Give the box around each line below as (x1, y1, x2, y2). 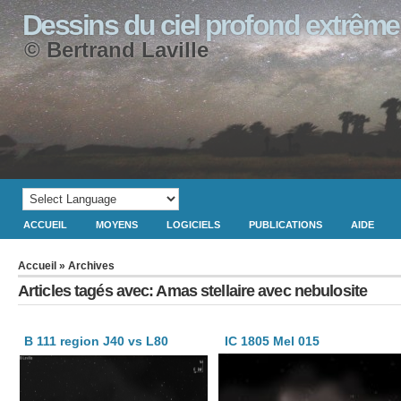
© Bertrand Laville (24, 38, 209, 62)
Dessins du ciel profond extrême (22, 9, 399, 41)
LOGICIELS (166, 219, 220, 230)
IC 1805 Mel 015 (225, 334, 320, 348)
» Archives (56, 260, 115, 271)
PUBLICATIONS (249, 219, 322, 230)
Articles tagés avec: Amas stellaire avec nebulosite (18, 282, 368, 300)
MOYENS (96, 219, 138, 230)
